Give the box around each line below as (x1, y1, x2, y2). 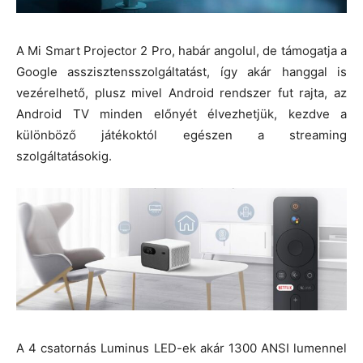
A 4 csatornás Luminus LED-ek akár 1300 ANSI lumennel (16, 340, 347, 356)
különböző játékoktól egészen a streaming (16, 127, 347, 143)
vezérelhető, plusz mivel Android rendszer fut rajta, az (16, 85, 347, 101)
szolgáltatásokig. (16, 148, 112, 164)
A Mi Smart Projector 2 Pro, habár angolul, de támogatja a (16, 43, 347, 59)
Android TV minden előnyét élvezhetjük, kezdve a (16, 106, 347, 122)
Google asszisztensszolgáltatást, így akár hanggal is (16, 64, 347, 80)
